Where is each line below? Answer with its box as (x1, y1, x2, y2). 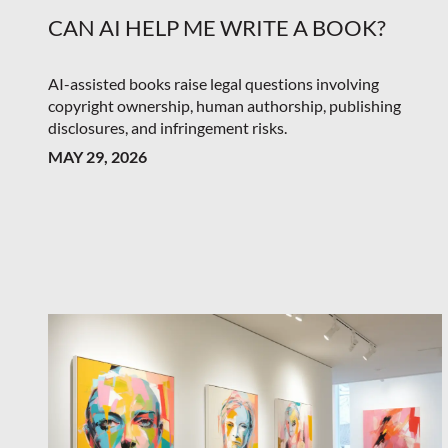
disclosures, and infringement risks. (48, 117, 287, 137)
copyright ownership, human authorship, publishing (48, 95, 401, 115)
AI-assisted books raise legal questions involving (48, 73, 379, 93)
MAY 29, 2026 (48, 146, 147, 166)
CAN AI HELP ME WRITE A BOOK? (48, 13, 386, 41)
